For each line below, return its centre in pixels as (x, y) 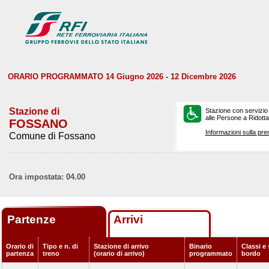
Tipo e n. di (60, 246)
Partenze (33, 219)
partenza (20, 253)
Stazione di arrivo (121, 246)
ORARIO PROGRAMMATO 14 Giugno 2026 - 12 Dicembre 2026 (122, 77)
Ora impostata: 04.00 (47, 177)
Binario (201, 246)
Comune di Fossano (52, 136)
